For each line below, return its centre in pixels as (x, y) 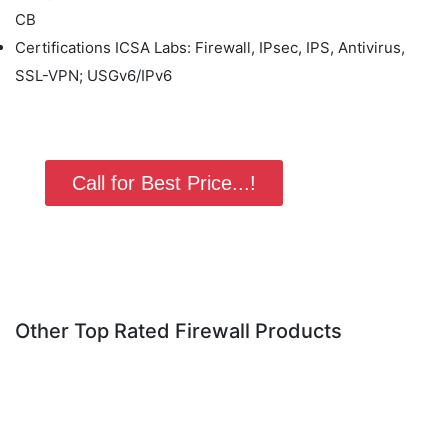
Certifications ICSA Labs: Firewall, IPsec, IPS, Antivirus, (210, 47)
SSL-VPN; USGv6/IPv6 (93, 75)
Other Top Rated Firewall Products (178, 331)
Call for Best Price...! (164, 183)
